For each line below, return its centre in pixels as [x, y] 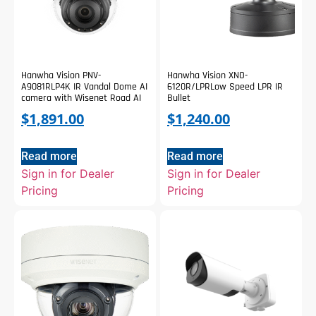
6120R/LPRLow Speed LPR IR [225, 87]
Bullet [179, 98]
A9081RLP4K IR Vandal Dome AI [84, 87]
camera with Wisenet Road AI [81, 98]
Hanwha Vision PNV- [61, 75]
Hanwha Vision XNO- [207, 75]
